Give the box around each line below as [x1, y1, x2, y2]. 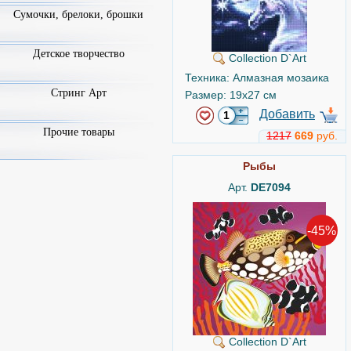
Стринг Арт [50, 87, 107, 99]
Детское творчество [32, 48, 125, 60]
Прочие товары [42, 126, 114, 138]
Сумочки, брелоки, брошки [13, 9, 143, 20]
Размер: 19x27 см [185, 89, 277, 101]
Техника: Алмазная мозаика [185, 71, 329, 84]
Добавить [259, 107, 315, 121]
